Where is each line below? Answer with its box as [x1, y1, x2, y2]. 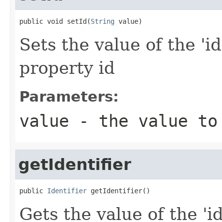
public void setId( [19, 17, 91, 25]
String [91, 17, 114, 25]
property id [19, 57, 115, 78]
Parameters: [19, 88, 119, 105]
